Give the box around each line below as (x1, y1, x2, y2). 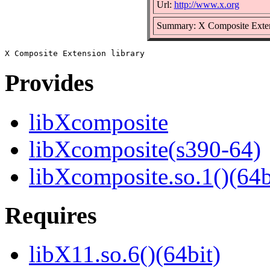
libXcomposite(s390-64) (29, 136, 261, 163)
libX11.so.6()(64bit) (29, 241, 221, 268)
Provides (5, 69, 94, 97)
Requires (5, 201, 97, 229)
